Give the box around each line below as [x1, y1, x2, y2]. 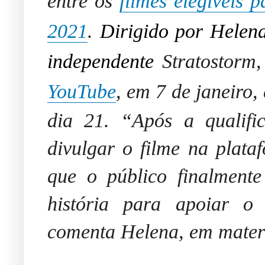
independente [47, 50, 162, 72]
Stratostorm [162, 50, 256, 72]
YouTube [47, 80, 116, 102]
